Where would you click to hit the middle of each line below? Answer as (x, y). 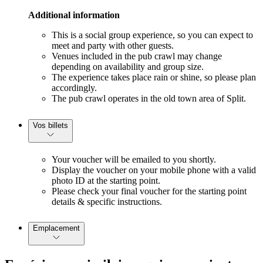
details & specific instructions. (107, 201)
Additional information (74, 15)
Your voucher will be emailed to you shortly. (134, 159)
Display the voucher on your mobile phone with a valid (154, 170)
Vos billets (50, 125)
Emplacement (56, 228)
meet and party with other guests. (113, 45)
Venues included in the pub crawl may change (137, 56)
